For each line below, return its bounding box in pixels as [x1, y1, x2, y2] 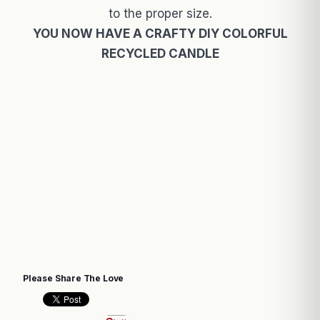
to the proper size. [108, 6, 212, 21]
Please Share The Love [23, 273, 124, 284]
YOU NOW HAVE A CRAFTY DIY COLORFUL [32, 26, 288, 41]
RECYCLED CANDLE [101, 46, 219, 61]
